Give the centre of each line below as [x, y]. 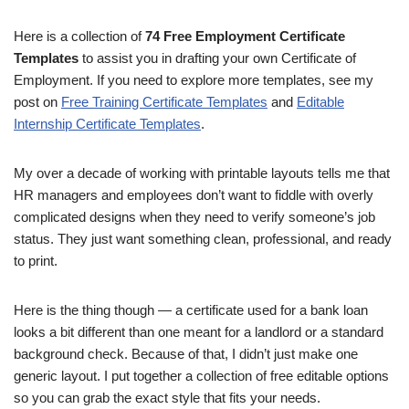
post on [37, 102]
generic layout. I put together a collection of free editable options [201, 376]
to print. [36, 261]
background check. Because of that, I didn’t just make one [186, 354]
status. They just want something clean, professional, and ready [203, 239]
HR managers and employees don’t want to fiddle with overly [194, 195]
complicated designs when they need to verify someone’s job [194, 217]
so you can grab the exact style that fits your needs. [167, 398]
